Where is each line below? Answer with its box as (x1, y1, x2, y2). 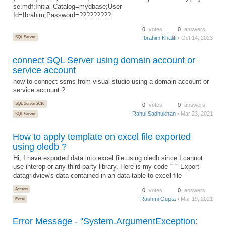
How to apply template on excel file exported (13, 131, 191, 142)
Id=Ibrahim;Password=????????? (13, 11, 111, 19)
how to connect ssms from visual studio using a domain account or (13, 78, 209, 85)
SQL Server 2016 (15, 101, 44, 106)
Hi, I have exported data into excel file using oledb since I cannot (13, 154, 203, 162)
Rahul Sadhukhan (132, 110, 176, 117)
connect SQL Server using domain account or (13, 54, 195, 65)
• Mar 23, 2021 (176, 110, 213, 117)
